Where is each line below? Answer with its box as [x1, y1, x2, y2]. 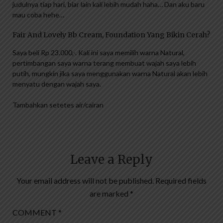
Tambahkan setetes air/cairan [12, 101, 104, 110]
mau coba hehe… [12, 10, 64, 19]
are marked [90, 189, 130, 199]
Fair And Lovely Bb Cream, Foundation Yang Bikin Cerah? [12, 30, 210, 40]
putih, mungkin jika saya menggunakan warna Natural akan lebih [12, 69, 208, 78]
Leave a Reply [70, 152, 153, 168]
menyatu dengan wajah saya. [12, 80, 101, 89]
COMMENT [12, 208, 58, 218]
